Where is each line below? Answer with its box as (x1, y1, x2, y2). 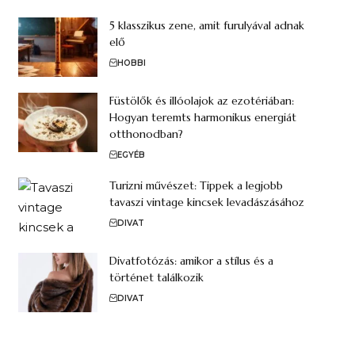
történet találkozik (109, 269, 204, 284)
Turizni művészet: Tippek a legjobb (109, 177, 283, 193)
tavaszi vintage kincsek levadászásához (109, 194, 304, 209)
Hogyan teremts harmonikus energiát (109, 109, 296, 124)
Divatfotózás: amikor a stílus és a (109, 253, 273, 268)
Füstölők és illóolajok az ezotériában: (109, 93, 294, 108)
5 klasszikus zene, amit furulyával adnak (109, 17, 304, 32)
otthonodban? (109, 126, 183, 141)
